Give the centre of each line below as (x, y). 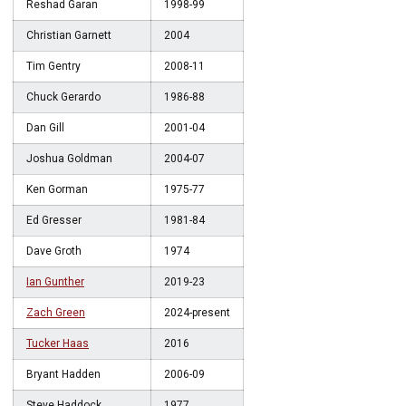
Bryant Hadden (63, 374)
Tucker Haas (58, 343)
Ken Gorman (57, 189)
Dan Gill (45, 128)
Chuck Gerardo (63, 97)
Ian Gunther (55, 282)
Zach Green (56, 313)
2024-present (197, 313)
